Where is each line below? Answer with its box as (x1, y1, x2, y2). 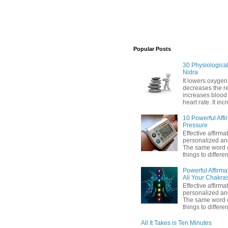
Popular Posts (133, 46, 171, 52)
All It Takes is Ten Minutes (141, 219, 212, 226)
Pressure (182, 121, 208, 129)
